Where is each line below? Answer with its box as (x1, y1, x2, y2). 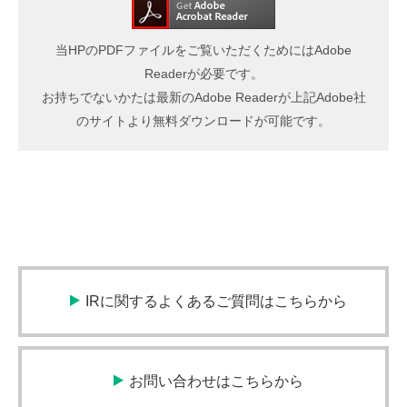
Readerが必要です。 (144, 65, 263, 81)
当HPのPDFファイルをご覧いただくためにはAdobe (55, 42, 352, 57)
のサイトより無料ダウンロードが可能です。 (76, 113, 331, 128)
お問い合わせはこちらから (128, 372, 303, 389)
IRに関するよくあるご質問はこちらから (84, 293, 347, 309)
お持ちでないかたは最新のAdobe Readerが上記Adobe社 (41, 89, 366, 104)
